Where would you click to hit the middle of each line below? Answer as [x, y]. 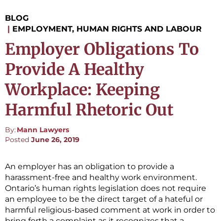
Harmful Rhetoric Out [89, 110]
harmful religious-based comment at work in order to [110, 210]
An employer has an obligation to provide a [90, 167]
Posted [18, 140]
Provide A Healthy [74, 70]
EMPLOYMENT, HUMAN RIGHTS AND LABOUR [107, 29]
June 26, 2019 [55, 140]
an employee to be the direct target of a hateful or [104, 199]
